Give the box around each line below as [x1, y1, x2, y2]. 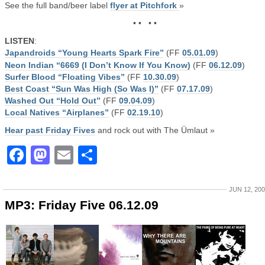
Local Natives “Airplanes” [5, 108, 109, 117]
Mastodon [50, 144, 141, 166]
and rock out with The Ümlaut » [95, 125, 215, 135]
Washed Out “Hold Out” [5, 96, 101, 105]
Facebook [26, 144, 116, 166]
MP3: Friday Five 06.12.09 [5, 198, 159, 212]
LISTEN [5, 36, 34, 46]
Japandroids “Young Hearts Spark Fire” [5, 48, 164, 57]
